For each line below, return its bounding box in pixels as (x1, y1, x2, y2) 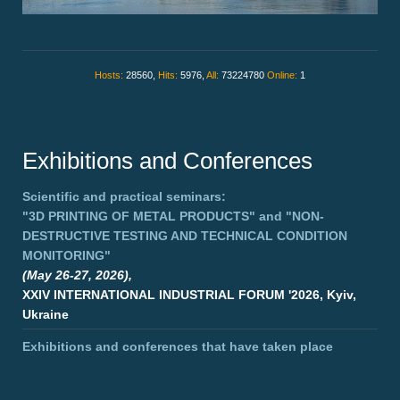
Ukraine (22, 307, 69, 322)
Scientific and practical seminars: (22, 189, 226, 204)
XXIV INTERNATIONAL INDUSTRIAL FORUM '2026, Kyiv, (22, 287, 356, 303)
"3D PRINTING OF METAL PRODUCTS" (22, 209, 255, 224)
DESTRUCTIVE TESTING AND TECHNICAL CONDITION (22, 229, 347, 244)
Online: (267, 70, 300, 81)
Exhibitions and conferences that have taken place (22, 339, 333, 354)
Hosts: (95, 70, 126, 81)
